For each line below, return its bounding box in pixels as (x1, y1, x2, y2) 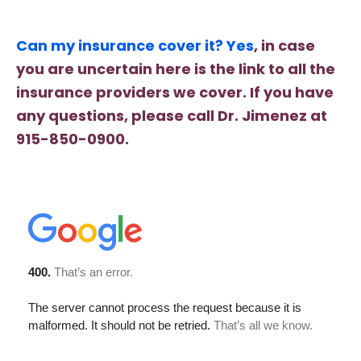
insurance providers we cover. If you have (16, 81, 334, 102)
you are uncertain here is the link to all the (16, 58, 335, 79)
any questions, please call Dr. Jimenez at (16, 105, 327, 126)
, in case (254, 35, 315, 56)
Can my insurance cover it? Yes (16, 35, 254, 56)
